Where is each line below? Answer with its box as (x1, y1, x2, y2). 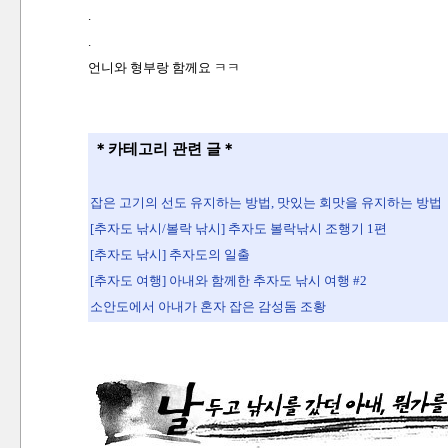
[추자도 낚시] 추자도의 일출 (89, 247, 250, 263)
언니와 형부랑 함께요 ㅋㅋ (87, 60, 240, 76)
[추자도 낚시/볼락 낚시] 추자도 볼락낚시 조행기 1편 (89, 221, 387, 237)
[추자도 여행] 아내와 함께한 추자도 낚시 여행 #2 (89, 273, 367, 289)
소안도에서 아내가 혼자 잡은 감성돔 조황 (89, 299, 326, 315)
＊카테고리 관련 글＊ (92, 141, 236, 158)
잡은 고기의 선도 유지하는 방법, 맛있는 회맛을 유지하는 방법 (89, 195, 442, 211)
